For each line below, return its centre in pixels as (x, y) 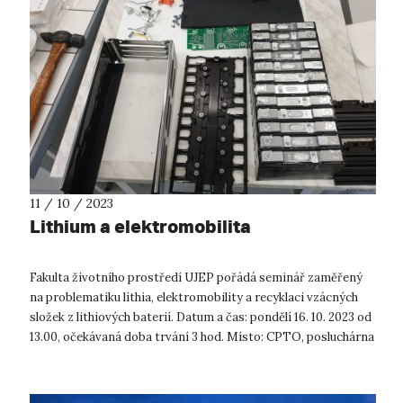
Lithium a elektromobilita (140, 226)
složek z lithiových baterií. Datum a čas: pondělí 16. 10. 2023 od (201, 317)
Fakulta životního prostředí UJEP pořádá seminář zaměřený (196, 277)
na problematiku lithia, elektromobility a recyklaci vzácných (194, 297)
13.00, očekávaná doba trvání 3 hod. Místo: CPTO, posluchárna (202, 336)
